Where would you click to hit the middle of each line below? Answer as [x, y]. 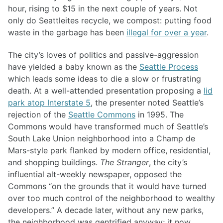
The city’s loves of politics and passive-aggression [103, 55]
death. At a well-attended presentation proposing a [106, 90]
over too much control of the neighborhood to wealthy [111, 198]
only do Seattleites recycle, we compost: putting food [110, 21]
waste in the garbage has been [67, 33]
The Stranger [124, 162]
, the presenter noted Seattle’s [147, 102]
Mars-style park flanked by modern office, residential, [109, 150]
